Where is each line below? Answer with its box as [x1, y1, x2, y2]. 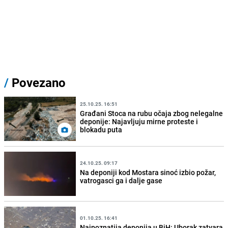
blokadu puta [80, 124, 123, 134]
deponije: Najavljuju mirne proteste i [80, 116, 198, 126]
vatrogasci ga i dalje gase [80, 175, 163, 185]
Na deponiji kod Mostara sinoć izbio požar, [80, 167, 216, 177]
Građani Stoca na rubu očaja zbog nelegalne [80, 108, 223, 118]
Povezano [9, 74, 66, 91]
